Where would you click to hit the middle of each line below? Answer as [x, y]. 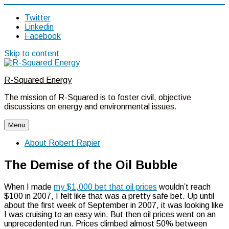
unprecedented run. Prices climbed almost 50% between [106, 223]
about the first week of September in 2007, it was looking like [114, 205]
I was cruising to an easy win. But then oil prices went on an [110, 214]
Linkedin [39, 27]
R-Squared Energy [38, 80]
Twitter [38, 18]
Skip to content [32, 53]
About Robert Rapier [62, 143]
